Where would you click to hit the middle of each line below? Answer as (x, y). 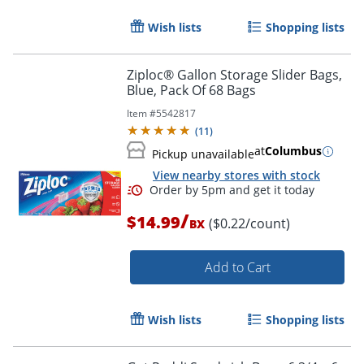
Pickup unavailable (203, 154)
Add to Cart (237, 267)
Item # (141, 114)
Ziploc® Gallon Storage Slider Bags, (234, 75)
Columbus (293, 151)
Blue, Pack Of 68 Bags (191, 91)
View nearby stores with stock (236, 175)
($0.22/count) (249, 223)
